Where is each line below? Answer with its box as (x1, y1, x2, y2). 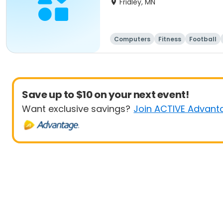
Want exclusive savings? (22, 103, 130, 115)
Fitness (158, 35, 181, 43)
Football (189, 35, 217, 43)
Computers (114, 35, 150, 43)
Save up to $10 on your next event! (22, 88, 189, 102)
